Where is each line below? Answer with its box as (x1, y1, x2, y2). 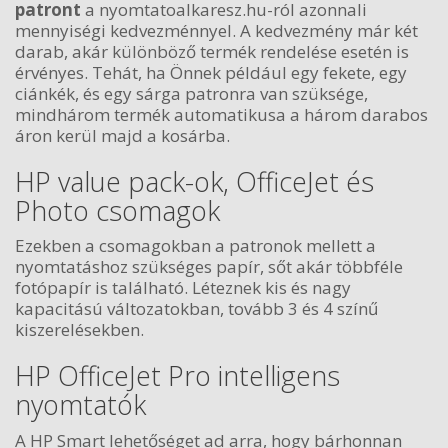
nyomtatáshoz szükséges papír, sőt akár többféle (15, 255, 403, 278)
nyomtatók (15, 386, 146, 423)
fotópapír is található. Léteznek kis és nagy (15, 276, 351, 299)
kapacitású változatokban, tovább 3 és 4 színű (15, 297, 378, 320)
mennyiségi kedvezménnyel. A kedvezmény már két (15, 18, 418, 42)
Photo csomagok (15, 191, 220, 229)
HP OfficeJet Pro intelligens (15, 357, 340, 394)
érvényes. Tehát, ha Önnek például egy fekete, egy (15, 60, 407, 84)
